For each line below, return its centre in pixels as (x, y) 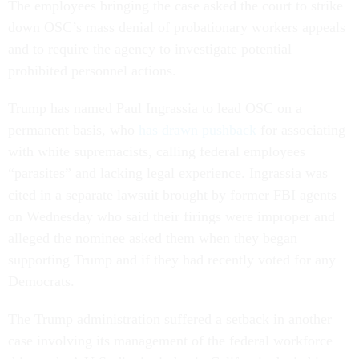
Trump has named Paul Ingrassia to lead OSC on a (155, 109)
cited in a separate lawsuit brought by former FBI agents (172, 195)
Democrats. (43, 282)
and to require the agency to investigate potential (150, 49)
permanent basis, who (73, 130)
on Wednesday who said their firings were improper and (171, 217)
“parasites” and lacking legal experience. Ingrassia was (168, 173)
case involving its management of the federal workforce (170, 341)
